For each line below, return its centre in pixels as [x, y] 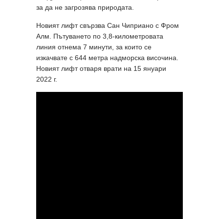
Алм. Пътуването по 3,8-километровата [100, 36]
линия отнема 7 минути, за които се [94, 47]
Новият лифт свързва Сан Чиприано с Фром [108, 25]
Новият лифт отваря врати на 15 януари [101, 68]
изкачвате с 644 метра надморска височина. [107, 57]
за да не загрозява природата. [85, 7]
